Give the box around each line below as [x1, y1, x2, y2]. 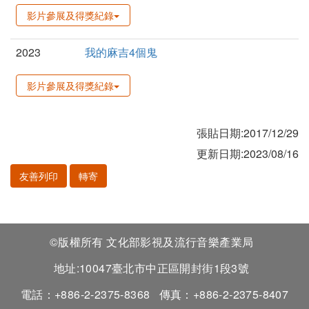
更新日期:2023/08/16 [197, 146, 299, 162]
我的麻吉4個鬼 [85, 44, 157, 61]
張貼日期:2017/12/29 [197, 125, 299, 141]
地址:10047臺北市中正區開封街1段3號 [53, 260, 256, 277]
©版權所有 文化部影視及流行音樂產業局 [49, 234, 260, 250]
